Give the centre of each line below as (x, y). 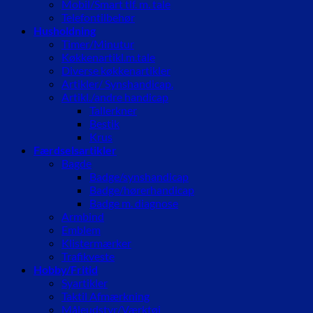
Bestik (104, 124)
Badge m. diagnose (134, 203)
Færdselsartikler (75, 150)
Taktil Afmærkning (105, 296)
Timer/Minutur (98, 44)
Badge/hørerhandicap (142, 190)
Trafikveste (88, 256)
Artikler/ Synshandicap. (117, 84)
